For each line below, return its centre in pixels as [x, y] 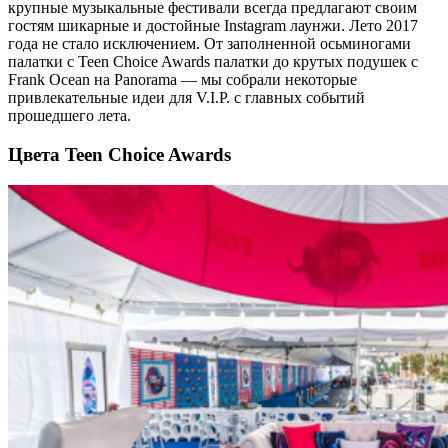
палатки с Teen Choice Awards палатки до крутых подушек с [213, 62]
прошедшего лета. [69, 116]
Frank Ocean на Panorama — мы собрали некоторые [182, 80]
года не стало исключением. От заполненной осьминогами [209, 44]
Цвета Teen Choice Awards [119, 155]
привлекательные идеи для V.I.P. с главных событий [186, 98]
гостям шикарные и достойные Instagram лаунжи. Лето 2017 [213, 26]
